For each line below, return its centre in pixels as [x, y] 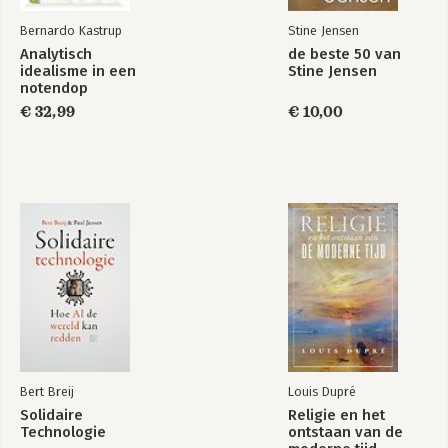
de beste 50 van [344, 53]
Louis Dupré [322, 391]
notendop [54, 87]
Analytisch [56, 53]
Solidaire [51, 414]
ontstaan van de [345, 431]
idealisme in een [78, 70]
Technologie [63, 431]
